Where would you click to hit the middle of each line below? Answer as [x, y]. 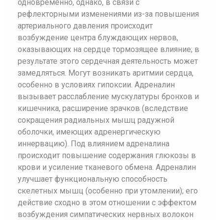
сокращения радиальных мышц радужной [96, 120]
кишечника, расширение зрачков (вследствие [103, 108]
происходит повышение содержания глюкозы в [107, 155]
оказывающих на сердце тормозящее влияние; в [109, 49]
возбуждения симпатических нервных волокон [106, 214]
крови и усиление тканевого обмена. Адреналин [107, 167]
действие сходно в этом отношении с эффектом [107, 203]
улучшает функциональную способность [93, 179]
